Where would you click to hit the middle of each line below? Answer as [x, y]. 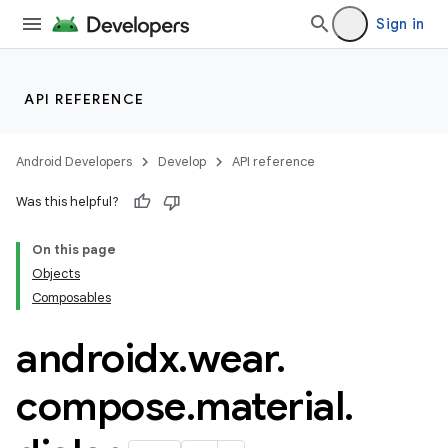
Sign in [400, 24]
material [269, 406]
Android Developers [74, 161]
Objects [56, 273]
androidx [97, 358]
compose [101, 406]
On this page [74, 249]
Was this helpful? [67, 201]
